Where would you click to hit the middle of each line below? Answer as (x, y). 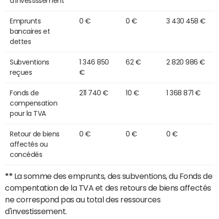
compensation (34, 103)
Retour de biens (35, 134)
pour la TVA (28, 114)
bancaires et (30, 32)
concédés (26, 155)
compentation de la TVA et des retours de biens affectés (108, 188)
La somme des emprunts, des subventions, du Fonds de (112, 176)
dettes (21, 42)
